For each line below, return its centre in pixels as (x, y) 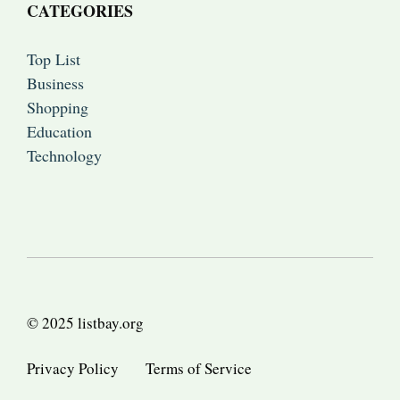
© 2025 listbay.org (85, 323)
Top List (54, 59)
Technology (64, 156)
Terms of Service (199, 368)
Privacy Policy (73, 368)
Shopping (58, 108)
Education (59, 132)
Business (55, 83)
